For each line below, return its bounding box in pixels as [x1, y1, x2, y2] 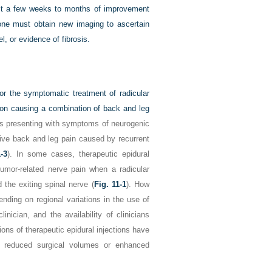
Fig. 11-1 [93, 180, 126, 189]
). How [126, 180, 150, 189]
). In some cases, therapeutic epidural [7, 149, 150, 158]
